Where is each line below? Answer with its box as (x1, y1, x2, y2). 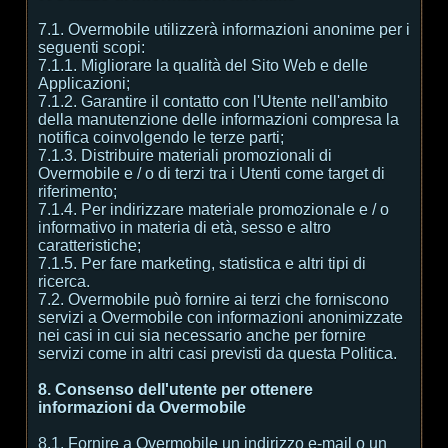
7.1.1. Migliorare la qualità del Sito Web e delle (38, 57, 368, 74)
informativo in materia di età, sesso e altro (38, 219, 331, 236)
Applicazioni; (38, 75, 130, 92)
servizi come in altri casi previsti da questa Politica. (38, 345, 397, 362)
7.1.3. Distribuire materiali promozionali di (38, 147, 332, 164)
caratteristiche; (38, 237, 141, 254)
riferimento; (38, 183, 117, 200)
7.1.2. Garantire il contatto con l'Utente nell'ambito (38, 93, 388, 110)
